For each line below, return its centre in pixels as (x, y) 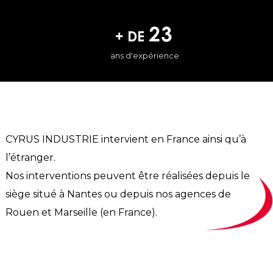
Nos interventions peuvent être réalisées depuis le (127, 175)
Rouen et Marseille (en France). (81, 212)
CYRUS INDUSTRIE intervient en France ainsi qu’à (126, 139)
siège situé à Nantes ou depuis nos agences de (118, 194)
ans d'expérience (144, 55)
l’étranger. (30, 157)
